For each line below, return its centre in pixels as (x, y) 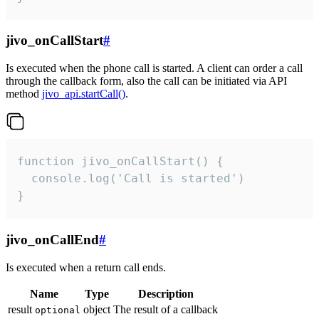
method (24, 94)
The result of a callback (166, 309)
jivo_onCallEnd (52, 239)
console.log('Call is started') (131, 179)
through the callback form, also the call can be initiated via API (146, 81)
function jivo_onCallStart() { (120, 162)
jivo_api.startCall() (84, 94)
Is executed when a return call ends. (86, 267)
